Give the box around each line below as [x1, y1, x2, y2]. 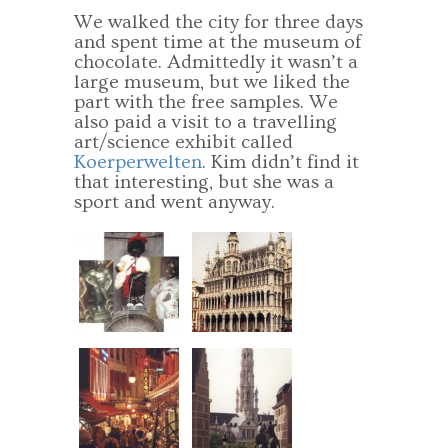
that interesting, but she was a [74, 171, 334, 193]
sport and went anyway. [74, 191, 275, 213]
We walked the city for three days [74, 11, 363, 33]
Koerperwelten [74, 151, 202, 173]
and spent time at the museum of [74, 31, 361, 53]
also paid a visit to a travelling [74, 111, 337, 133]
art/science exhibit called [74, 131, 293, 153]
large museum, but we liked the [74, 71, 350, 93]
